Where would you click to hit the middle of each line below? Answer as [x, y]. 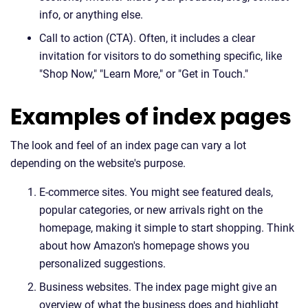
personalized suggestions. [102, 264]
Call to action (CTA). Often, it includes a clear [147, 38]
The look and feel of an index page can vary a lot [128, 145]
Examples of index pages [151, 117]
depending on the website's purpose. [98, 163]
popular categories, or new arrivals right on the [151, 210]
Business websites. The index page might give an [158, 287]
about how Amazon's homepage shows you [144, 246]
